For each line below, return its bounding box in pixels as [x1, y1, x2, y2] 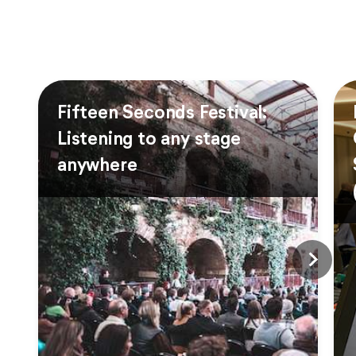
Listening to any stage [57, 126, 241, 149]
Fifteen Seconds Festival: [57, 100, 268, 123]
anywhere [57, 153, 137, 176]
